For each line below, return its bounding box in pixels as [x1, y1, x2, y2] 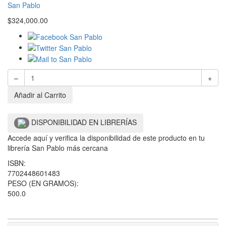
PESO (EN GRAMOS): [8, 178, 79, 189]
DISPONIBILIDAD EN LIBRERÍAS [31, 117, 137, 128]
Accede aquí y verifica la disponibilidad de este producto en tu [8, 133, 205, 143]
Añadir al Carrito [14, 90, 66, 100]
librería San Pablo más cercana [8, 143, 108, 153]
